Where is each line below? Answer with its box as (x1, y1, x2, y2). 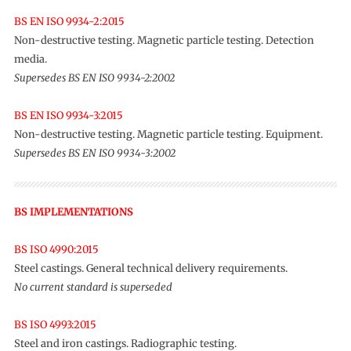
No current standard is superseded (13, 280, 172, 294)
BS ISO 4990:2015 (13, 243, 99, 256)
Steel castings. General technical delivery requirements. (13, 262, 288, 275)
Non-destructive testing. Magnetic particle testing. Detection (13, 34, 314, 47)
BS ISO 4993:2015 (13, 318, 96, 331)
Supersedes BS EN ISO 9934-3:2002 (13, 147, 175, 160)
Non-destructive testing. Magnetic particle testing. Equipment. (13, 128, 323, 141)
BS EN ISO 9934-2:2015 (13, 15, 125, 28)
